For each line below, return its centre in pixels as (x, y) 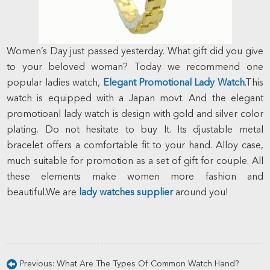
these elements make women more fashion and (135, 177)
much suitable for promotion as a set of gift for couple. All (135, 162)
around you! (201, 193)
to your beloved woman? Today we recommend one (135, 67)
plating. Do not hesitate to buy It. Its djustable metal (135, 130)
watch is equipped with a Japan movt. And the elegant (135, 99)
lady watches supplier (126, 193)
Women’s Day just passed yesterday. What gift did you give (135, 52)
